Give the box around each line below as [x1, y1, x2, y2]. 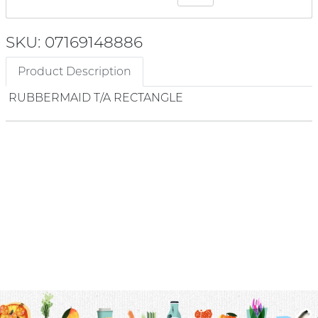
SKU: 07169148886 [6, 32, 143, 51]
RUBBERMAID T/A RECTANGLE [9, 90, 183, 104]
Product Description [18, 64, 131, 78]
